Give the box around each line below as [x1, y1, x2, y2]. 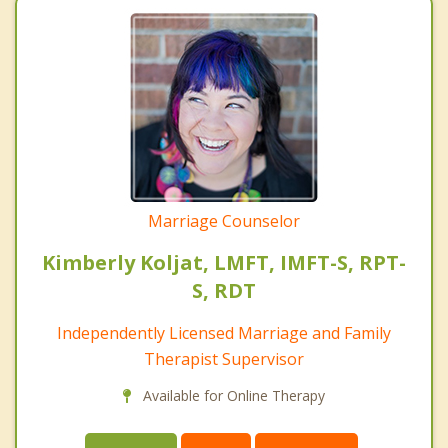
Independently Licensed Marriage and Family [57, 321, 391, 344]
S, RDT [192, 276, 256, 304]
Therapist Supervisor [144, 347, 304, 370]
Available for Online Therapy [139, 385, 325, 405]
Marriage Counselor [148, 209, 300, 232]
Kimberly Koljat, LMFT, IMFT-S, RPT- [42, 248, 406, 276]
